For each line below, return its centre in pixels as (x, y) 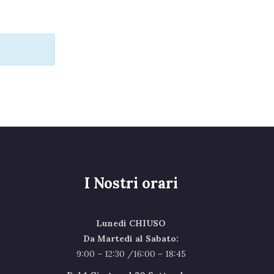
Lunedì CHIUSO (131, 223)
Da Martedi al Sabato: (131, 238)
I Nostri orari (131, 183)
